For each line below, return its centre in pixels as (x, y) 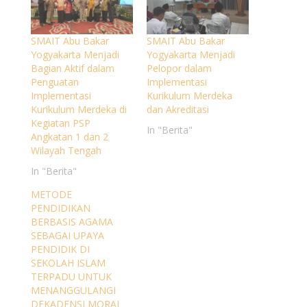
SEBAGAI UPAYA (67, 236)
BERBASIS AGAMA (72, 222)
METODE (51, 195)
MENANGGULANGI (73, 291)
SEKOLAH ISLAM (68, 263)
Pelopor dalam (179, 69)
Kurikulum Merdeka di (78, 110)
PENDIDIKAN (60, 208)
